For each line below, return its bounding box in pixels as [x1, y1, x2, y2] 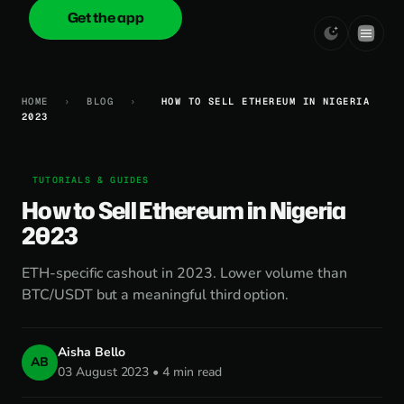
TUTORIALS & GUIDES [32, 174, 150, 186]
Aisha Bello [58, 344, 125, 361]
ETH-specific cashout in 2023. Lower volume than [22, 263, 347, 283]
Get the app [67, 8, 144, 27]
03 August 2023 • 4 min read [58, 363, 222, 381]
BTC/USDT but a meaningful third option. [22, 285, 289, 305]
